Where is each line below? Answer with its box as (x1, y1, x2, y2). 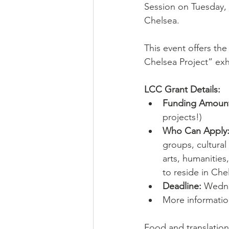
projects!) (163, 111, 202, 123)
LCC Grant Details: (144, 84, 220, 95)
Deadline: (163, 180, 201, 192)
